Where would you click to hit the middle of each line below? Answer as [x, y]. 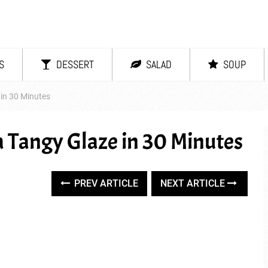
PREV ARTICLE [105, 183]
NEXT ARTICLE [194, 183]
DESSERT [74, 64]
